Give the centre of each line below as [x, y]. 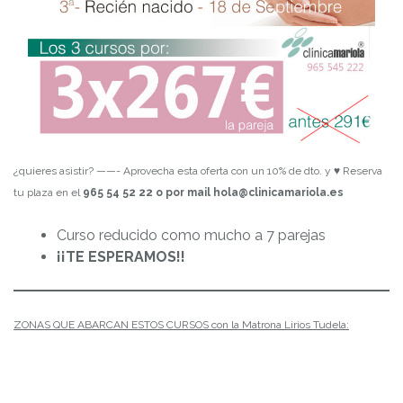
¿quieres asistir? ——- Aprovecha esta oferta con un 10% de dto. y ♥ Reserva [198, 171]
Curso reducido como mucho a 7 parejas [191, 236]
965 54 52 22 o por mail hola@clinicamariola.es [213, 193]
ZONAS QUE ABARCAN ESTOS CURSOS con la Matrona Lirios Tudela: [181, 325]
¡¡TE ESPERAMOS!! [121, 257]
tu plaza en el [48, 193]
